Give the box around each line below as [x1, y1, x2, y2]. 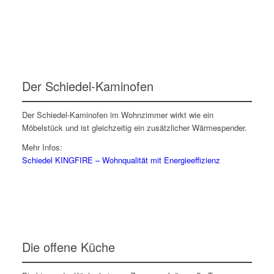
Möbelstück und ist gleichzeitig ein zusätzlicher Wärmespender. [21, 121, 247, 133]
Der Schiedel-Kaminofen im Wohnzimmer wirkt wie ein [21, 108, 213, 120]
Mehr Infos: [21, 141, 62, 153]
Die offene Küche [21, 237, 115, 256]
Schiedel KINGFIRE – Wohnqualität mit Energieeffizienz [21, 154, 220, 166]
